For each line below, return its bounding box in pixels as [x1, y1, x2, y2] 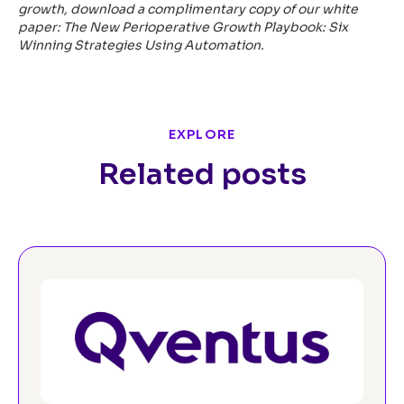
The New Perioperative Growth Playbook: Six [63, 19, 348, 36]
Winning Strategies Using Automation [18, 37, 261, 54]
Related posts [97, 156, 307, 193]
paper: [18, 19, 63, 36]
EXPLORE [168, 126, 236, 143]
